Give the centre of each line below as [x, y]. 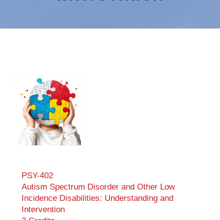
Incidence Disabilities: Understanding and [97, 198]
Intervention [43, 209]
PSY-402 [37, 176]
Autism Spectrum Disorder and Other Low [98, 187]
